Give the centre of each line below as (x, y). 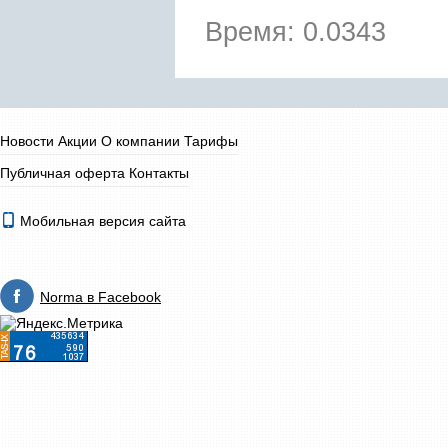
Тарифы (211, 141)
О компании (140, 141)
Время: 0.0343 (295, 32)
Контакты (159, 173)
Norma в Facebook (100, 297)
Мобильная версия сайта (101, 221)
